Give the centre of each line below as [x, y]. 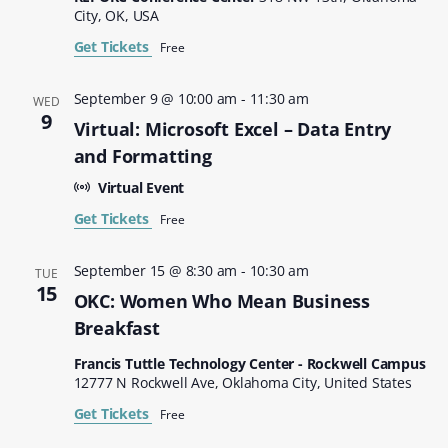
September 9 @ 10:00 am [155, 98]
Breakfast [116, 327]
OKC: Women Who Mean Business [221, 300]
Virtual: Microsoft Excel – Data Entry [232, 128]
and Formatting [142, 155]
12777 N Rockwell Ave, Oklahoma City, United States [242, 382]
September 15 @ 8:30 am [155, 270]
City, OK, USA [116, 15]
